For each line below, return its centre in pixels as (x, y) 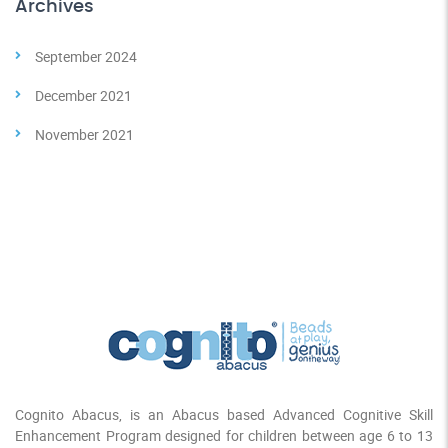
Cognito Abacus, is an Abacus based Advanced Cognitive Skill (224, 415)
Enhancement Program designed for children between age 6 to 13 (224, 436)
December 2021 (83, 96)
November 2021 (84, 135)
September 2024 (86, 57)
